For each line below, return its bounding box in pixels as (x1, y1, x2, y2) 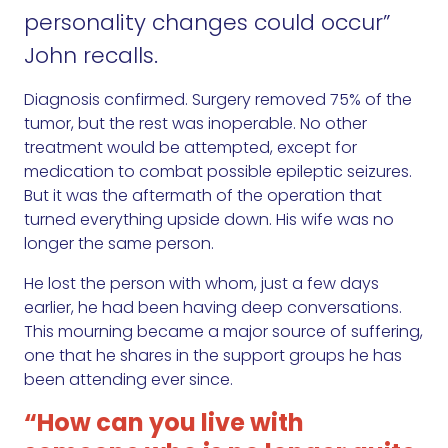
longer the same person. (24, 232, 214, 256)
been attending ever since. (24, 368, 233, 392)
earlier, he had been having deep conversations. (24, 296, 402, 320)
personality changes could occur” (24, 7, 391, 39)
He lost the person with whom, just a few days (24, 272, 379, 296)
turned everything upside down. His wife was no (24, 208, 394, 232)
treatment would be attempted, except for (24, 136, 357, 160)
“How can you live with (24, 406, 304, 440)
